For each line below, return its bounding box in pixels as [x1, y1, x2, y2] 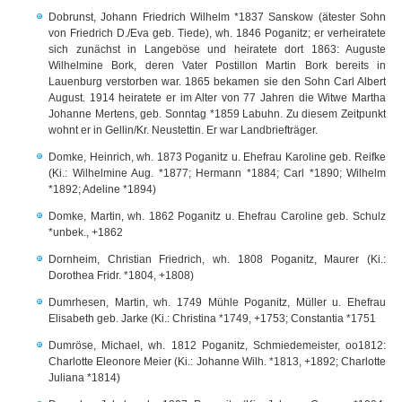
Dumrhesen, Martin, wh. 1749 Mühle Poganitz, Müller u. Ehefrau [48, 296, 386, 309]
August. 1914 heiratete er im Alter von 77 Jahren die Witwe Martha [48, 92, 386, 104]
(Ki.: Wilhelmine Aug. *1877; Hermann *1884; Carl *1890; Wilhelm [48, 167, 386, 179]
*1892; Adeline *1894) [48, 183, 156, 196]
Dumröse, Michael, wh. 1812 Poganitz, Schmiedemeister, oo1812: [48, 339, 386, 352]
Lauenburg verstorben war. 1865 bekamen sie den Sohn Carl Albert [48, 75, 386, 88]
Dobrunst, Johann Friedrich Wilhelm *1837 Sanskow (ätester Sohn [48, 11, 386, 23]
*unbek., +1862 [48, 226, 123, 239]
